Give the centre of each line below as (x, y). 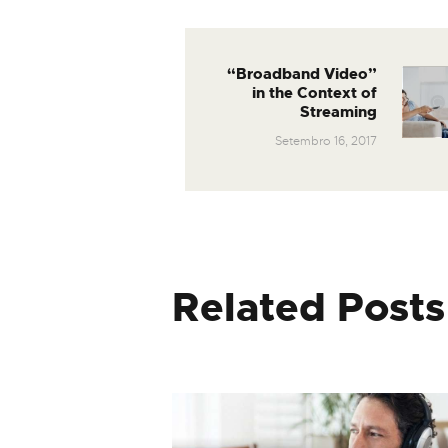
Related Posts (308, 308)
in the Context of (314, 93)
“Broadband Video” (301, 74)
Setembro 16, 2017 (325, 140)
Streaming (338, 112)
